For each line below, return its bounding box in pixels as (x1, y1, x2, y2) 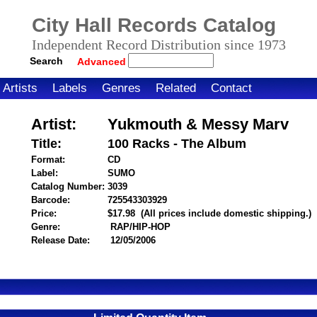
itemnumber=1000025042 (167, 195, 278, 205)
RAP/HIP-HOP (108, 221, 171, 232)
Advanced (76, 56, 129, 67)
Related (156, 81, 196, 95)
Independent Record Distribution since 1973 (31, 37, 286, 52)
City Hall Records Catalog (31, 14, 276, 36)
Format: (31, 154, 65, 165)
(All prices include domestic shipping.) (141, 208, 311, 219)
